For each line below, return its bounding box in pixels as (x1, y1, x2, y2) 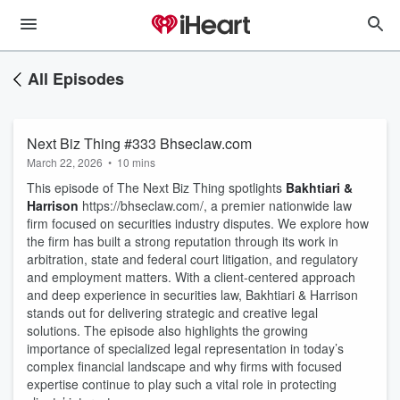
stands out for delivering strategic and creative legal (27, 304, 318, 321)
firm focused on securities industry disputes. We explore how (27, 214, 369, 232)
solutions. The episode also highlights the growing (27, 321, 308, 339)
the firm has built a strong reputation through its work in (27, 232, 338, 250)
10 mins (117, 154, 155, 170)
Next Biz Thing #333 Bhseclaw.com (27, 133, 252, 154)
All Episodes (28, 67, 124, 90)
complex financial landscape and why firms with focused (27, 357, 342, 375)
